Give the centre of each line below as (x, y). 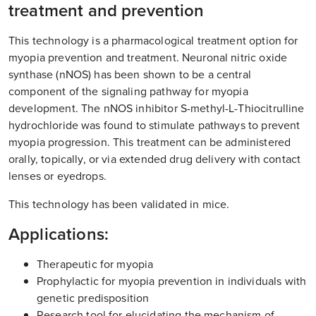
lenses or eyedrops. (57, 176)
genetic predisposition (93, 298)
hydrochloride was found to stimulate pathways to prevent (154, 125)
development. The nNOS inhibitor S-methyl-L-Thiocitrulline (157, 108)
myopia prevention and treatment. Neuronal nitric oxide (148, 57)
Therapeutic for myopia (95, 264)
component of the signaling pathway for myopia (128, 91)
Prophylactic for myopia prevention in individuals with (172, 281)
